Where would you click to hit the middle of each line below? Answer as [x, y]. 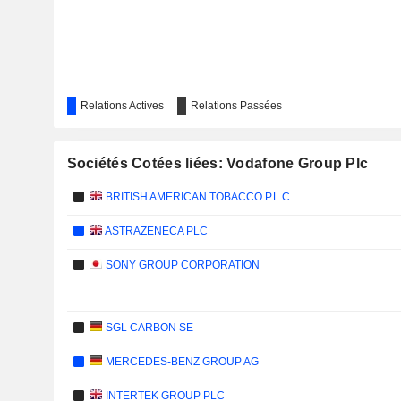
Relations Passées [236, 106]
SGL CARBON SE [148, 328]
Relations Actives [122, 106]
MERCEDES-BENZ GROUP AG [181, 362]
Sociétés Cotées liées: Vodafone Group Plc [218, 163]
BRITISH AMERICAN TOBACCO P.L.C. [198, 197]
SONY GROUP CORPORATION [181, 265]
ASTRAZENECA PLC [155, 231]
